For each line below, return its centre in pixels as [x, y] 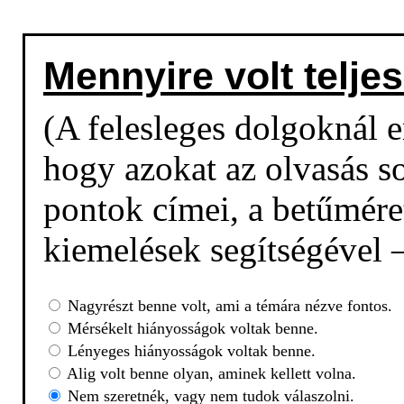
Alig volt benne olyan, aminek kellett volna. [210, 374]
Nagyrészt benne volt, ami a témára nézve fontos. [228, 306]
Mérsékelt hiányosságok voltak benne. [191, 329]
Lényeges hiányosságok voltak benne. [189, 351]
